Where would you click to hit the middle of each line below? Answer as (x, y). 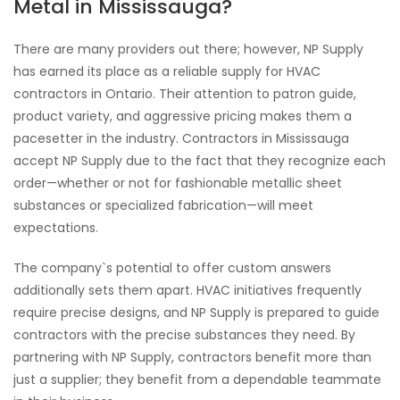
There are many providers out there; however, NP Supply (188, 49)
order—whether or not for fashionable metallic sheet (178, 183)
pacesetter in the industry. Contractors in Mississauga (181, 138)
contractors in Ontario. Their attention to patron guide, (185, 94)
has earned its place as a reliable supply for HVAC (167, 71)
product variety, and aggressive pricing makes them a (183, 116)
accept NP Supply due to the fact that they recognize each (200, 161)
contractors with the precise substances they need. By (184, 335)
